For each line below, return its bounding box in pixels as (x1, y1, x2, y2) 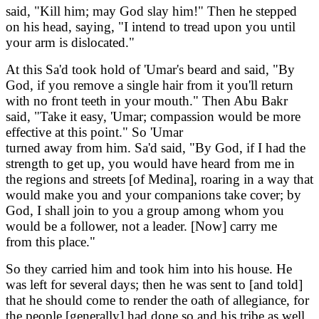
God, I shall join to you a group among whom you (6, 203, 284, 219)
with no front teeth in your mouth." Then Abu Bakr (6, 93, 288, 109)
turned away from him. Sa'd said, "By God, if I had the (6, 140, 305, 156)
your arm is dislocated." (6, 35, 142, 51)
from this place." (6, 234, 95, 250)
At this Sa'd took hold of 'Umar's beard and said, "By (6, 62, 295, 78)
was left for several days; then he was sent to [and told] (6, 277, 303, 293)
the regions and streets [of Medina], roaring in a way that (6, 172, 313, 187)
